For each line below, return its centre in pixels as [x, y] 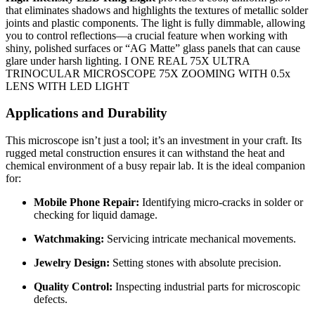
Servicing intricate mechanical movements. [200, 239]
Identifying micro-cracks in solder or [221, 202]
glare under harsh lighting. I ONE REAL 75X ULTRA [128, 60]
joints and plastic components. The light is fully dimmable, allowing [155, 22]
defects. [51, 300]
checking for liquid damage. [96, 215]
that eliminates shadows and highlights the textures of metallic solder [157, 10]
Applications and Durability [86, 113]
